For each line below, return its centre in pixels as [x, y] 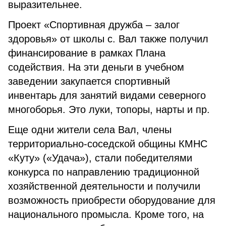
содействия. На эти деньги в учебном [96, 67]
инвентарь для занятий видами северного [107, 95]
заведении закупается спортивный [89, 81]
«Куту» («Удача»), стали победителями [100, 158]
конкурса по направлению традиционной [104, 172]
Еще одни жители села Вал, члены [90, 130]
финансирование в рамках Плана [87, 53]
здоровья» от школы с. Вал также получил [108, 39]
